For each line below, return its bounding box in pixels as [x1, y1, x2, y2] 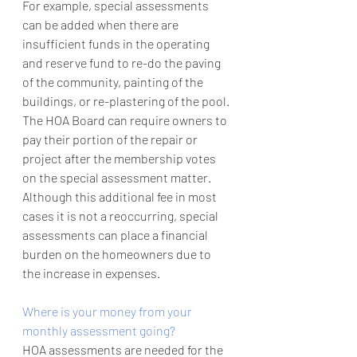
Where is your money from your [22, 303, 194, 319]
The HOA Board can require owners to [22, 112, 229, 127]
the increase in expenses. [22, 265, 163, 280]
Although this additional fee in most [22, 188, 219, 204]
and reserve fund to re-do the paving [22, 54, 223, 70]
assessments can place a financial [22, 226, 210, 242]
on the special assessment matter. [22, 169, 214, 185]
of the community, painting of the [22, 73, 206, 89]
